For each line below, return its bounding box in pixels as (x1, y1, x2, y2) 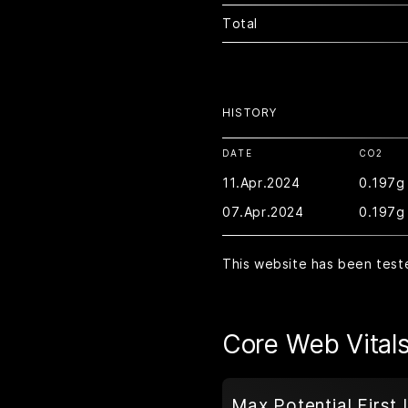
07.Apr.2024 (222, 204, 304, 219)
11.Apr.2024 (222, 175, 301, 190)
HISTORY (222, 106, 278, 119)
